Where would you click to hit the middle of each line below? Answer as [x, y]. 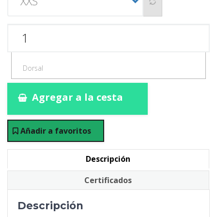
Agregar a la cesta [77, 97]
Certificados [108, 180]
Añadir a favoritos [56, 131]
